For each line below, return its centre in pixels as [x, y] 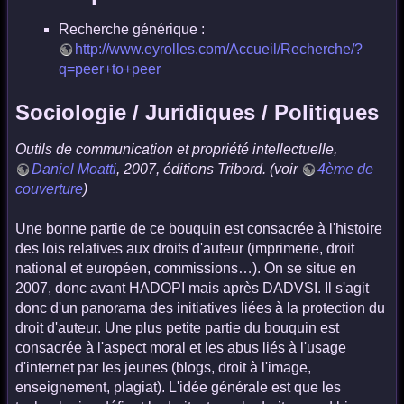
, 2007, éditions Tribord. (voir [209, 169]
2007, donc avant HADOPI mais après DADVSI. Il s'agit [192, 289]
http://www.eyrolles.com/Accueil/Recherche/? [219, 50]
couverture [49, 188]
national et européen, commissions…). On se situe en [186, 269]
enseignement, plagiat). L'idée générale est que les [178, 388]
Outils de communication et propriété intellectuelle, [176, 149]
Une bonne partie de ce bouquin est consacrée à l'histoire [199, 229]
